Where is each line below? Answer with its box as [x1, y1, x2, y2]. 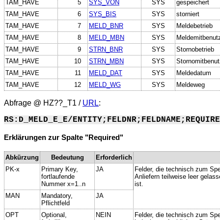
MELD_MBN [89, 33, 124, 41]
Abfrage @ [4, 98, 43, 107]
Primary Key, [41, 165, 78, 173]
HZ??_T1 [43, 98, 77, 107]
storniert [176, 10, 199, 18]
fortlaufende [41, 172, 75, 180]
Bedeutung [51, 153, 84, 161]
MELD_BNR [89, 22, 123, 29]
